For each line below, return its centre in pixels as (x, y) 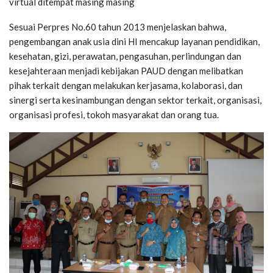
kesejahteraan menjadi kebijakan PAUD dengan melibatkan (126, 70)
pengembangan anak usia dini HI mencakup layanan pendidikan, (134, 41)
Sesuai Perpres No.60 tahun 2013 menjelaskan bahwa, (118, 27)
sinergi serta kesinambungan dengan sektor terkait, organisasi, (135, 100)
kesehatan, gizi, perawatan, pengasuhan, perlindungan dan (125, 56)
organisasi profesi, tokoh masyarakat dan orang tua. (114, 114)
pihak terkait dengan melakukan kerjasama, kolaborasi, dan (126, 85)
